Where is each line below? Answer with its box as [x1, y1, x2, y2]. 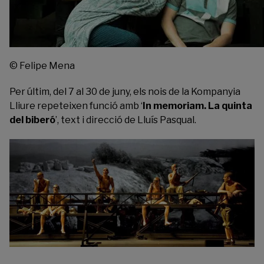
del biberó [9, 114, 55, 126]
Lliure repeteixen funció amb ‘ [9, 100, 143, 111]
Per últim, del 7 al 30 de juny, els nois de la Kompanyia [9, 85, 240, 97]
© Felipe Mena [9, 60, 75, 71]
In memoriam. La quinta [143, 100, 252, 111]
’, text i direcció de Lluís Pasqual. [55, 114, 196, 126]
